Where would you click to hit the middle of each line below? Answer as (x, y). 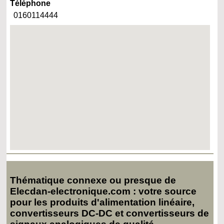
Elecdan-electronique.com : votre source (103, 191)
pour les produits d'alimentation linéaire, (102, 202)
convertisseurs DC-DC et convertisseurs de (110, 213)
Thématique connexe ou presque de (93, 180)
